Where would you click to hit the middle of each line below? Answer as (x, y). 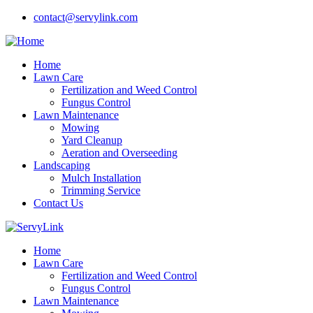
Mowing (80, 128)
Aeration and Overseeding (119, 153)
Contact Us (58, 203)
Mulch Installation (101, 178)
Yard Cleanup (92, 140)
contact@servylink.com (86, 17)
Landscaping (62, 165)
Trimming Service (101, 190)
